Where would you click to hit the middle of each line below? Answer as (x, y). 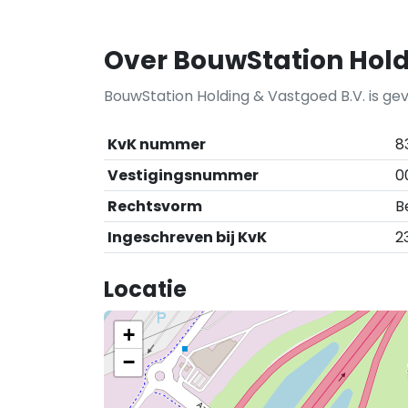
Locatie (145, 289)
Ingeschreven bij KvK (187, 237)
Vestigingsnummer (183, 175)
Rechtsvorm (155, 206)
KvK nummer (157, 144)
